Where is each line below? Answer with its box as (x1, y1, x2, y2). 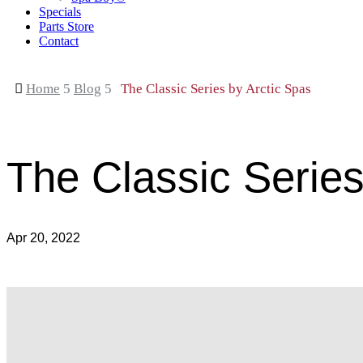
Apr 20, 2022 (6, 230, 80, 245)
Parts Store (39, 19, 94, 33)
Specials (39, 4, 81, 19)
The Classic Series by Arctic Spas (121, 80, 311, 96)
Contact (39, 33, 79, 48)
